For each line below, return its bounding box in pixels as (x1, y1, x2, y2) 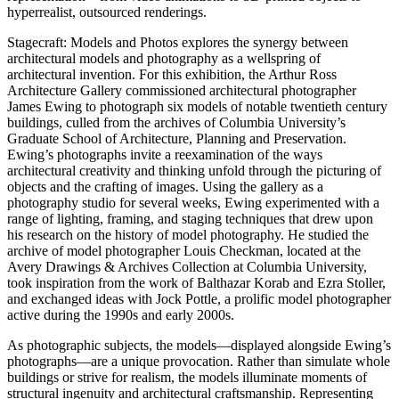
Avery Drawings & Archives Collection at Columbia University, (7, 259, 367, 275)
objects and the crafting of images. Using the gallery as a (7, 179, 323, 195)
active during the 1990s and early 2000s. (7, 307, 234, 323)
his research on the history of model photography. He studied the (7, 227, 369, 243)
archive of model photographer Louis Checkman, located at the (7, 243, 361, 259)
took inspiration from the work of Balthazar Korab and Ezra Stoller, (7, 275, 386, 291)
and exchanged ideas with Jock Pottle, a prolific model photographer (7, 291, 391, 307)
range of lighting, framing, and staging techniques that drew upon (7, 211, 373, 227)
